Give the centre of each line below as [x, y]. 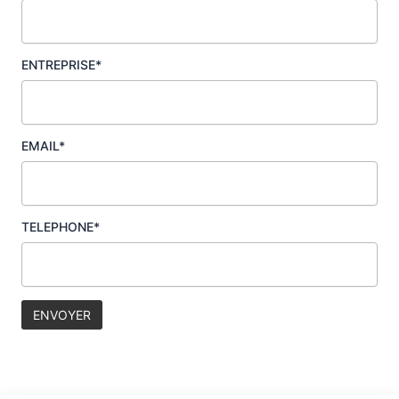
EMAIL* [43, 146]
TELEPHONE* [60, 227]
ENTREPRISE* [61, 65]
